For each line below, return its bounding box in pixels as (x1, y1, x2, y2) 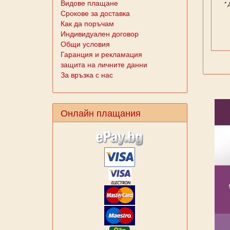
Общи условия (61, 39, 110, 49)
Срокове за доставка (61, 8, 130, 18)
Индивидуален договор (61, 28, 139, 39)
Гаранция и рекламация (61, 49, 142, 59)
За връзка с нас (61, 69, 113, 80)
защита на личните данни (61, 59, 147, 69)
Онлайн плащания (61, 106, 141, 119)
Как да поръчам (61, 18, 114, 28)
